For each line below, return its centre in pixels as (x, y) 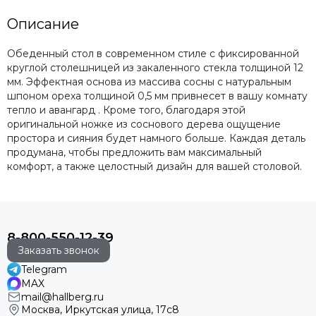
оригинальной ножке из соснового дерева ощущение (144, 124)
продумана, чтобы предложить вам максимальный (134, 152)
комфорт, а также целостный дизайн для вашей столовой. (154, 166)
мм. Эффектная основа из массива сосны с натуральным (149, 82)
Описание (43, 24)
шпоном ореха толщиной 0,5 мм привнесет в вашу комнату (157, 96)
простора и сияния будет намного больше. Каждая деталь (156, 138)
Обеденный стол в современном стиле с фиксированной (153, 54)
